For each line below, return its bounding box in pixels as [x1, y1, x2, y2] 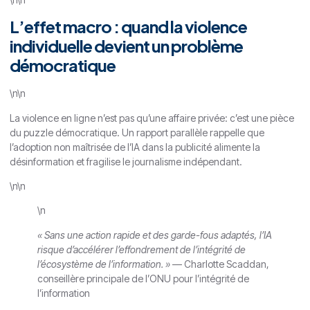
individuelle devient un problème [10, 35, 243, 57]
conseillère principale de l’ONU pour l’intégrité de [37, 272, 249, 284]
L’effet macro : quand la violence [10, 16, 247, 37]
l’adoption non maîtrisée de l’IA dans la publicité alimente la [10, 140, 260, 153]
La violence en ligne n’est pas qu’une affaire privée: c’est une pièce [10, 111, 294, 124]
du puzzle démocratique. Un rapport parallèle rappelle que [10, 126, 264, 138]
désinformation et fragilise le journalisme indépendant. [10, 155, 242, 167]
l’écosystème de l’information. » [37, 257, 170, 270]
